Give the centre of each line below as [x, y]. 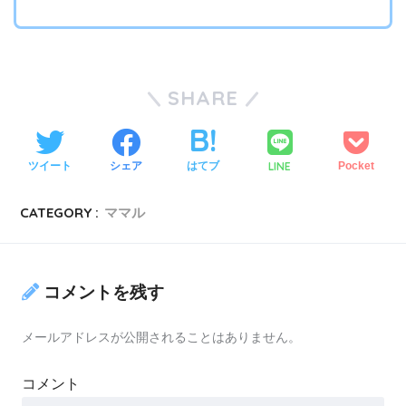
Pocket [357, 166]
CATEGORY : [60, 212]
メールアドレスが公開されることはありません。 [161, 338]
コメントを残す [104, 293]
